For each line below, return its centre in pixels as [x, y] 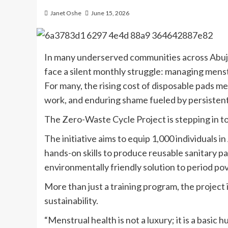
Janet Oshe [66, 13]
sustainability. [71, 200]
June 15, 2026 [110, 13]
